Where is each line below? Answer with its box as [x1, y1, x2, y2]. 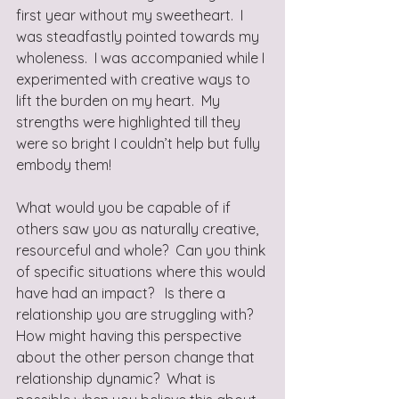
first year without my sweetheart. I [16, 6, 247, 24]
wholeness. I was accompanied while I [16, 49, 268, 67]
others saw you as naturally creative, [16, 220, 262, 238]
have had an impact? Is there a [16, 284, 229, 302]
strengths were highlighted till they [16, 113, 244, 131]
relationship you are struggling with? [16, 305, 260, 323]
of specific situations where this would [16, 263, 269, 281]
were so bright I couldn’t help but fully [16, 134, 264, 152]
